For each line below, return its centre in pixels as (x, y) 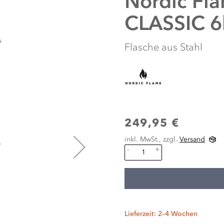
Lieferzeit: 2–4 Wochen (161, 214)
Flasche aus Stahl (163, 47)
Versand (192, 139)
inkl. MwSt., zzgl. (152, 139)
